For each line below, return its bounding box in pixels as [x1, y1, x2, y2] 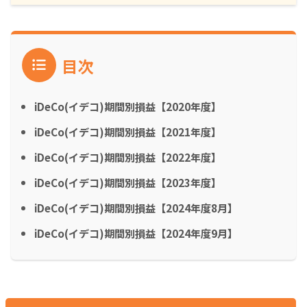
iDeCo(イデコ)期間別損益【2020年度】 [34, 98, 221, 114]
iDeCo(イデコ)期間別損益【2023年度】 [34, 174, 221, 190]
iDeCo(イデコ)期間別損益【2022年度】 [34, 149, 221, 164]
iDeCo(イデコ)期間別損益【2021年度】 [34, 123, 221, 139]
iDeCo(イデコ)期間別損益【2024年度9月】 [34, 225, 238, 241]
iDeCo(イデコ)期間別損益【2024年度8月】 [34, 199, 238, 215]
